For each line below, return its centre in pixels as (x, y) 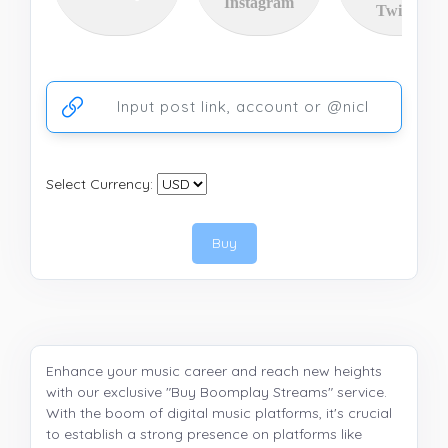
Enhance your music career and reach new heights (214, 371)
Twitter (401, 10)
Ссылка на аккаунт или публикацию (162, 88)
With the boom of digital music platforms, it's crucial (219, 413)
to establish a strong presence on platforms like (204, 434)
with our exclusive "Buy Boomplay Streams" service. (216, 392)
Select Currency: (99, 184)
